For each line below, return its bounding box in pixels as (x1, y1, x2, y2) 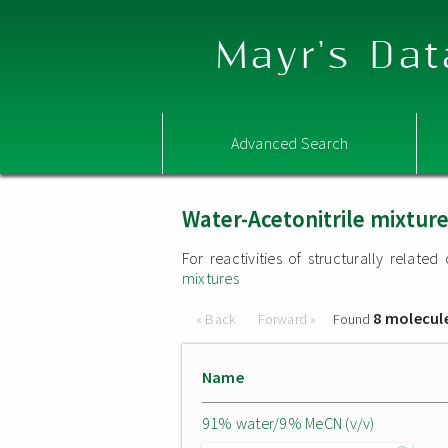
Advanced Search (230, 133, 349, 153)
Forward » (257, 310, 317, 328)
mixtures (182, 268, 239, 288)
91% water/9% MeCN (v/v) (202, 413, 375, 433)
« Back (196, 310, 240, 328)
